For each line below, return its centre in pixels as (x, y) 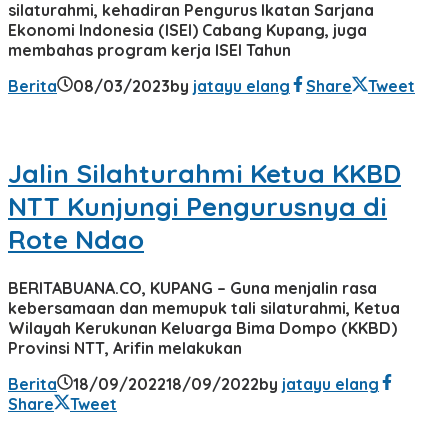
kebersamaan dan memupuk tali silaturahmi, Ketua (204, 307)
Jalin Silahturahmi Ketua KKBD (204, 174)
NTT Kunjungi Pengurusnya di (197, 207)
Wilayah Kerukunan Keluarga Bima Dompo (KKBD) (202, 327)
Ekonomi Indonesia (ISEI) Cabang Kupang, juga (187, 29)
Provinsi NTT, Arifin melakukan (125, 347)
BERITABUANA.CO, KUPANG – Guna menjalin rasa (192, 287)
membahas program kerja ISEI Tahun (149, 49)
